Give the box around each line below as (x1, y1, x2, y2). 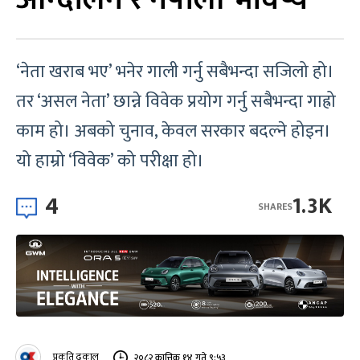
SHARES (258, 198, 292, 215)
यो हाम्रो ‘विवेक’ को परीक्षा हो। (16, 146, 204, 176)
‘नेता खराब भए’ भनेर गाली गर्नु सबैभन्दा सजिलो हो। (16, 57, 334, 87)
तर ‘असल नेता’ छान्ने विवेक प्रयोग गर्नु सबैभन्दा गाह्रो (16, 87, 336, 117)
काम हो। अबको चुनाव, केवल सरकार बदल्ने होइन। (16, 117, 331, 146)
